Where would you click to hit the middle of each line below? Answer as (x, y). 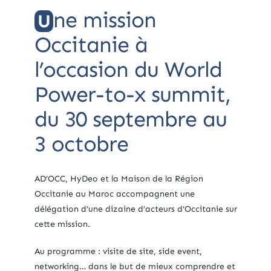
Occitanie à (91, 44)
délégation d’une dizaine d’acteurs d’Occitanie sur (135, 209)
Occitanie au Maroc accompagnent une (114, 194)
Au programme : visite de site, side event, (118, 251)
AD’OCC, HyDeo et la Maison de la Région (119, 178)
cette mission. (62, 224)
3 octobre (81, 143)
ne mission (104, 19)
